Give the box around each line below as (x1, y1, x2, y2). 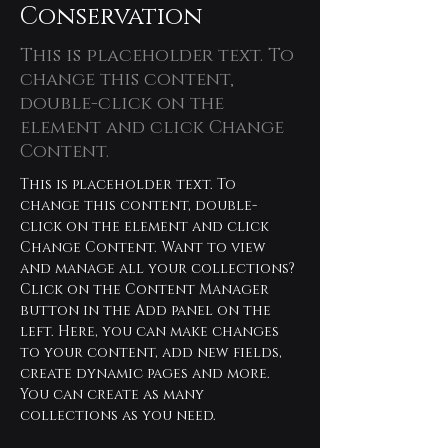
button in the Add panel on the (20, 301, 275, 320)
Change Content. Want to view (20, 238, 270, 257)
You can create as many (20, 385, 208, 404)
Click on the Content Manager (20, 280, 273, 299)
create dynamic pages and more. (20, 364, 274, 383)
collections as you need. (20, 406, 216, 425)
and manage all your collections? (20, 259, 299, 278)
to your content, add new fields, (20, 343, 286, 362)
